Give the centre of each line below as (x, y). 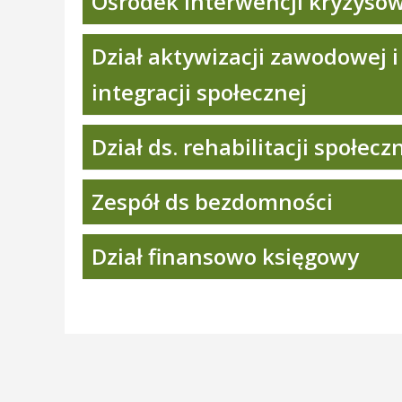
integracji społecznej (199, 92)
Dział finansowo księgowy (225, 256)
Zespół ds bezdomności (212, 201)
